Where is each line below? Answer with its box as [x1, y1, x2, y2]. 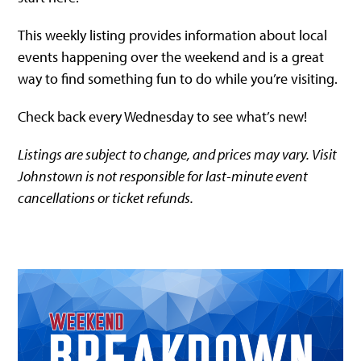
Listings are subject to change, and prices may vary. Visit [18, 145, 338, 164]
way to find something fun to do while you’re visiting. [18, 69, 338, 88]
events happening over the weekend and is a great [18, 48, 325, 66]
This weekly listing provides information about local [18, 26, 328, 44]
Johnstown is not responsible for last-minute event [18, 167, 309, 185]
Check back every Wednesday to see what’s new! [18, 107, 308, 126]
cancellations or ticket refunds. [18, 189, 194, 207]
